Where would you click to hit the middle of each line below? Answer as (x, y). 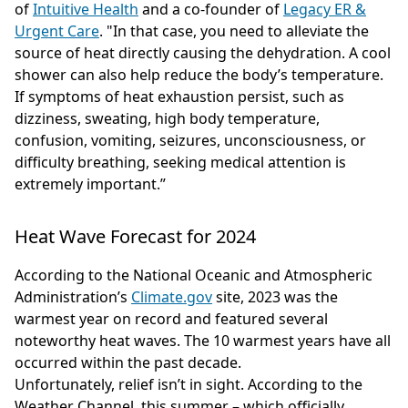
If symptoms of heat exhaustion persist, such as (179, 96)
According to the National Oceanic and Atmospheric (194, 275)
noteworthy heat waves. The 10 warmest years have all (203, 340)
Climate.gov (172, 296)
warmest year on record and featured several (171, 318)
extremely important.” (90, 184)
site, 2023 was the (275, 296)
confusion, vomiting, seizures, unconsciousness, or (190, 140)
